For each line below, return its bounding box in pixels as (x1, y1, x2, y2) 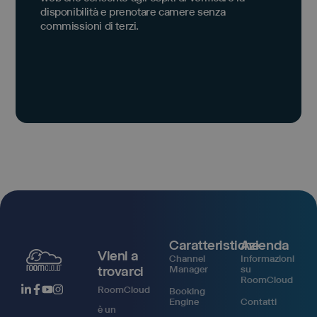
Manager (168, 263, 208, 275)
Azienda (240, 236, 289, 253)
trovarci (98, 263, 144, 279)
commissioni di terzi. (40, 18, 139, 33)
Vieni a (98, 247, 139, 264)
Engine (168, 295, 199, 307)
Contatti (240, 295, 277, 307)
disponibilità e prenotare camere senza (40, 4, 226, 18)
